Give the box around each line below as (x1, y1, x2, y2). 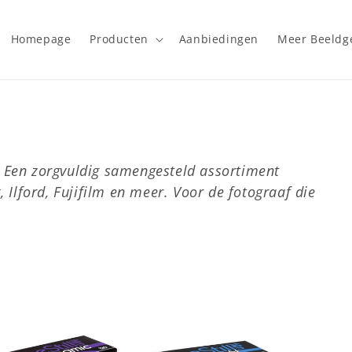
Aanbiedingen (178, 31, 258, 47)
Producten (90, 31, 148, 47)
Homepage (10, 31, 71, 47)
